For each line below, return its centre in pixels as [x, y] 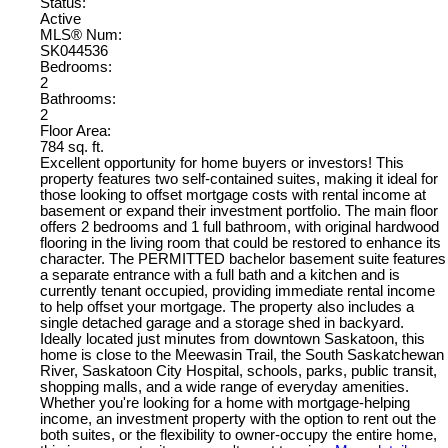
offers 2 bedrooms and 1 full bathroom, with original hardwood [239, 227]
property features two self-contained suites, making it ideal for [239, 179]
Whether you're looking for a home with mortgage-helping [225, 403]
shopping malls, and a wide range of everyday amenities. [224, 387]
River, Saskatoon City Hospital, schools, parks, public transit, [238, 371]
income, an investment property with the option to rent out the [238, 419]
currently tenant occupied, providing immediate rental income [237, 291]
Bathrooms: [78, 99]
